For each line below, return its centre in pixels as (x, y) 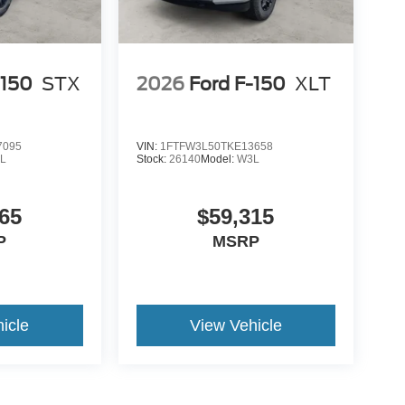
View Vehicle (235, 325)
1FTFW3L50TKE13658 (216, 146)
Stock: (152, 159)
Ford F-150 (237, 85)
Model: (218, 159)
